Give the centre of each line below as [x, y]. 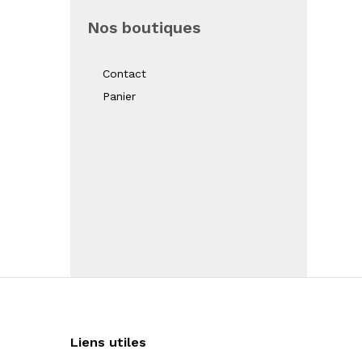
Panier [119, 97]
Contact [124, 74]
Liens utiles [108, 342]
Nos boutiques [144, 28]
